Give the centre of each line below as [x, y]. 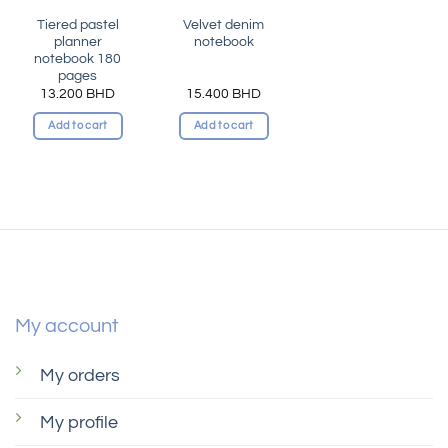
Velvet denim [224, 25]
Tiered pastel [77, 25]
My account [66, 325]
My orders [79, 375]
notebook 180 [78, 59]
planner [77, 42]
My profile [78, 422]
